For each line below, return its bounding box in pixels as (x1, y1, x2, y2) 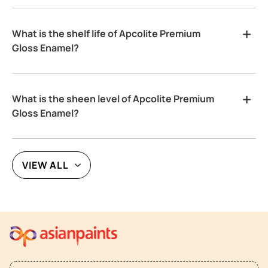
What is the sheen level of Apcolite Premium (12, 92, 215, 105)
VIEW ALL (22, 158, 69, 172)
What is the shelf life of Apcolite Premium (12, 26, 201, 40)
